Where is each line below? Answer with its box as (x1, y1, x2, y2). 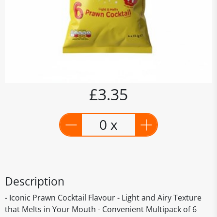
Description (5, 173, 64, 189)
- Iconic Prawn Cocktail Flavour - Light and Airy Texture (5, 192, 201, 203)
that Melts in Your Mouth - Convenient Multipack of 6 (5, 204, 197, 215)
